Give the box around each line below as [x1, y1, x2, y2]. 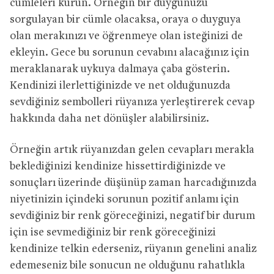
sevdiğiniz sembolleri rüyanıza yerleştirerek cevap [10, 96, 254, 108]
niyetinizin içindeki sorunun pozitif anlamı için [10, 193, 239, 206]
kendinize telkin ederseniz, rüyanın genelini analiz [10, 243, 257, 255]
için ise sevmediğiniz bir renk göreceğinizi [10, 226, 216, 239]
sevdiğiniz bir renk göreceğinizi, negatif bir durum [10, 210, 255, 222]
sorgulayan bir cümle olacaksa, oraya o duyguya [10, 13, 241, 26]
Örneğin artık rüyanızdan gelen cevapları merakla [10, 144, 254, 156]
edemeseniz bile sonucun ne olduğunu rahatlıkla [10, 259, 245, 272]
